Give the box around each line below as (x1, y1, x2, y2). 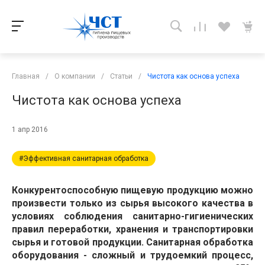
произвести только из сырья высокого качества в (12, 198, 253, 209)
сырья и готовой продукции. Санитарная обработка (12, 237, 253, 248)
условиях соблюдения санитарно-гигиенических (12, 211, 253, 222)
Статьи (110, 72, 132, 80)
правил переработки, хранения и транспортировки (12, 224, 253, 235)
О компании (54, 72, 95, 80)
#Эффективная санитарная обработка (19, 154, 148, 163)
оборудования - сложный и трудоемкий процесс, (12, 250, 253, 261)
